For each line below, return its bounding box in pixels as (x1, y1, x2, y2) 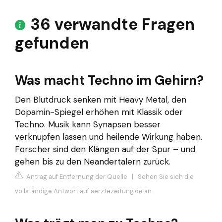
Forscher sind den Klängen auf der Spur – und (15, 144, 195, 155)
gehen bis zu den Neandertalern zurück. (15, 156, 170, 167)
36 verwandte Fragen (30, 14, 195, 35)
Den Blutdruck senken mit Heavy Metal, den (15, 94, 186, 106)
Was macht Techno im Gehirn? (15, 72, 204, 89)
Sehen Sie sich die (138, 172, 194, 181)
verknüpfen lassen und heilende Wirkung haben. (15, 131, 202, 143)
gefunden (15, 33, 89, 54)
